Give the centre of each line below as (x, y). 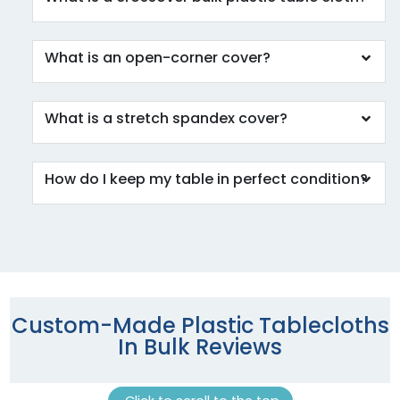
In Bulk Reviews (200, 347)
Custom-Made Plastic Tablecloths (200, 326)
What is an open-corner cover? (158, 58)
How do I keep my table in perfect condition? (207, 179)
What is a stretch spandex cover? (167, 119)
